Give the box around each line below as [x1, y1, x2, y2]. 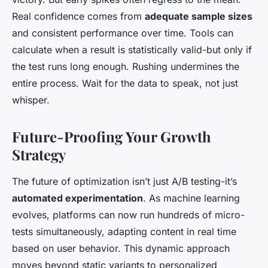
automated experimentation [12, 192, 143, 205]
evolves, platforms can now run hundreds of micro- [12, 209, 245, 221]
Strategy [12, 145, 66, 165]
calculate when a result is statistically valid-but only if [12, 44, 252, 56]
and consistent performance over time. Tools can [12, 27, 233, 39]
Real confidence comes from [12, 10, 145, 23]
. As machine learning [143, 192, 240, 205]
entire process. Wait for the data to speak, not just [12, 77, 238, 90]
